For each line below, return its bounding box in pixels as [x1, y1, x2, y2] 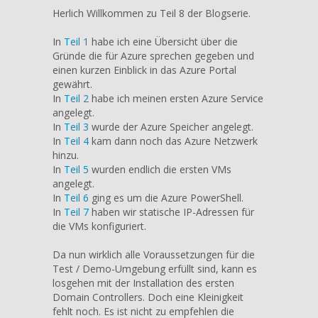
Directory [228, 114, 263, 124]
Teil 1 [64, 34, 89, 48]
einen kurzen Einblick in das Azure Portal [53, 62, 236, 77]
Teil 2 [64, 91, 89, 105]
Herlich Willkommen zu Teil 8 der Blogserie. [53, 6, 251, 20]
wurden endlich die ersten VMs [89, 162, 231, 176]
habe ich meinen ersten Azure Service [89, 91, 263, 105]
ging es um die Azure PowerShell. [89, 190, 243, 204]
